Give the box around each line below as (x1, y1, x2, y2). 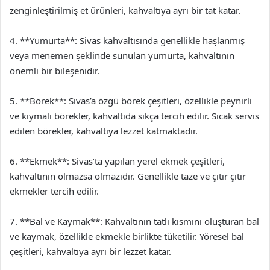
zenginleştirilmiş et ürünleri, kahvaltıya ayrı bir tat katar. (10, 4, 240, 16)
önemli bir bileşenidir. (10, 64, 99, 77)
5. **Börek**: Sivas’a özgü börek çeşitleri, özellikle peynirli (10, 94, 252, 107)
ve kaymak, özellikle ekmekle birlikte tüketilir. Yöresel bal (10, 230, 244, 242)
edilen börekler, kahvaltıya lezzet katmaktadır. (10, 124, 198, 137)
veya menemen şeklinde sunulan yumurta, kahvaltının (10, 49, 234, 61)
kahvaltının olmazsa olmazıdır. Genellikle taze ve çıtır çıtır (10, 169, 246, 182)
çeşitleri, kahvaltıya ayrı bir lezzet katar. (10, 245, 171, 257)
